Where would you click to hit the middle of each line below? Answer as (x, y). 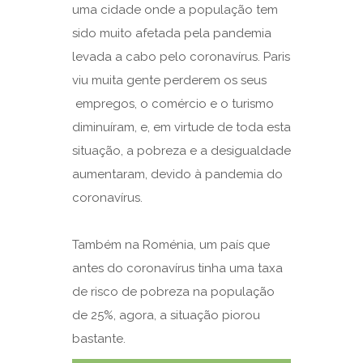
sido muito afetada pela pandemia (172, 33)
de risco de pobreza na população (173, 291)
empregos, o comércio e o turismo (173, 103)
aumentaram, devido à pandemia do (177, 174)
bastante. (99, 338)
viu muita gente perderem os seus (169, 80)
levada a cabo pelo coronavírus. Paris (181, 56)
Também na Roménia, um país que (171, 244)
